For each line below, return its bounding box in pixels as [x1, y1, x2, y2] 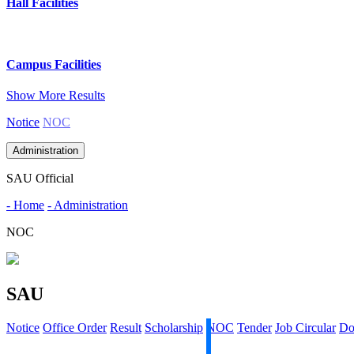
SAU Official [6, 171, 73, 186]
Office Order [43, 321, 107, 335]
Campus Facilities [6, 58, 101, 72]
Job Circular [275, 321, 336, 335]
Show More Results [6, 88, 105, 103]
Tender [237, 321, 272, 335]
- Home [6, 198, 44, 213]
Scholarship [145, 321, 203, 335]
